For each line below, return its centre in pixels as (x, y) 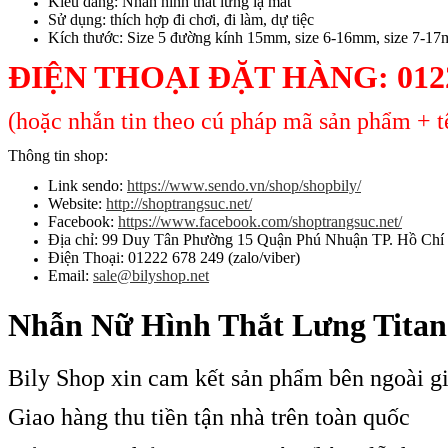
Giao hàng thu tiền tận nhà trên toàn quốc (209, 417)
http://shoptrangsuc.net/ (179, 204)
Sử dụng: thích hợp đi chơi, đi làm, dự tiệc (181, 20)
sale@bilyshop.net (151, 276)
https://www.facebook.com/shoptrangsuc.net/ (260, 222)
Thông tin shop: (58, 156)
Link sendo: (87, 186)
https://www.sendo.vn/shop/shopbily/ (244, 186)
